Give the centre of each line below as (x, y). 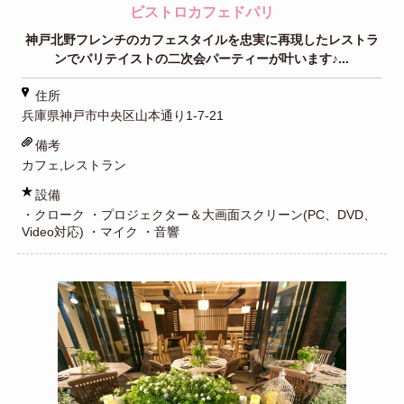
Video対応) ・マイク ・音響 (100, 232)
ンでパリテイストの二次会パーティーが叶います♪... (202, 59)
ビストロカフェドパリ (202, 12)
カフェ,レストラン (73, 165)
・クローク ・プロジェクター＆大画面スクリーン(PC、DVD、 (198, 215)
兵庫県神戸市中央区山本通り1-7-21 (122, 116)
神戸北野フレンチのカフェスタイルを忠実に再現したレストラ (202, 40)
